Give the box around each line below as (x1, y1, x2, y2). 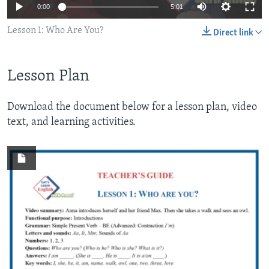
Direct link (213, 28, 253, 38)
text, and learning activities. (7, 116, 136, 128)
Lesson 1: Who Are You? (7, 26, 103, 36)
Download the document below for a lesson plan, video (7, 101, 257, 113)
